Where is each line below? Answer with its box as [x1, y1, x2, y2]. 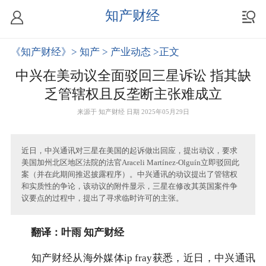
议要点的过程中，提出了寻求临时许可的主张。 [21, 194, 183, 203]
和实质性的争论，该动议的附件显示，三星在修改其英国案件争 [21, 182, 237, 191]
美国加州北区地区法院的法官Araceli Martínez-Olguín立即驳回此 [21, 159, 239, 167]
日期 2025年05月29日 [126, 109, 189, 116]
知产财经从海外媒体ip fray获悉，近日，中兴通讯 [10, 253, 256, 264]
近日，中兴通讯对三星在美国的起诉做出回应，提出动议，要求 [21, 147, 237, 156]
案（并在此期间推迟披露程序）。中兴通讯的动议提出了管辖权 [21, 170, 237, 179]
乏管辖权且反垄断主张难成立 [44, 87, 222, 102]
